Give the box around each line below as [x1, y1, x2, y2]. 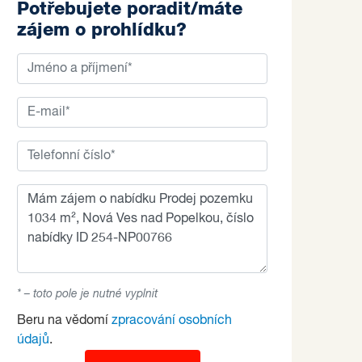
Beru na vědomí [17, 314, 112, 327]
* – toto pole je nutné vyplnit [17, 288, 158, 300]
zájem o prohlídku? [17, 21, 187, 39]
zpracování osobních [112, 314, 232, 327]
